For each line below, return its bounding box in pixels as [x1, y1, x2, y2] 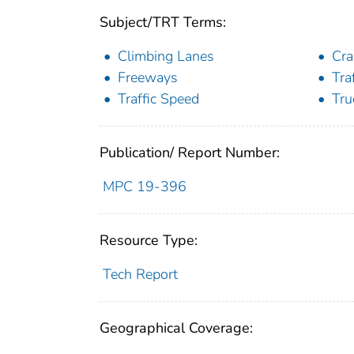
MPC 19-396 [102, 177, 186, 197]
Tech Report [102, 265, 178, 284]
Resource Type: [100, 231, 198, 250]
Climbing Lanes [118, 47, 214, 66]
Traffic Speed [118, 89, 199, 109]
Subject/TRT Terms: [100, 13, 226, 32]
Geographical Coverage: [100, 318, 253, 338]
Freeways [118, 68, 178, 88]
